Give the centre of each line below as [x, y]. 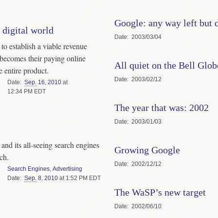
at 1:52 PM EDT [79, 178]
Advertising [67, 169]
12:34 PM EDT [26, 91]
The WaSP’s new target [160, 192]
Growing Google [147, 150]
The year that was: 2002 [161, 107]
